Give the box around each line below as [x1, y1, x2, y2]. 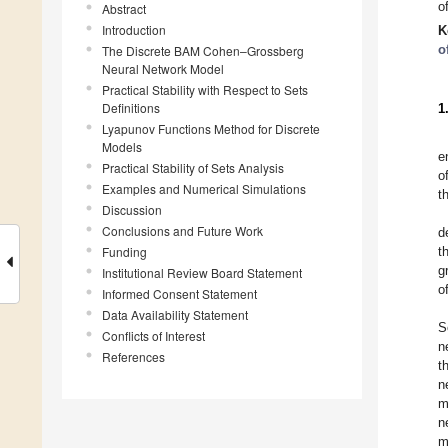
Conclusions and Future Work [102, 222, 263, 240]
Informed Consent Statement [102, 285, 257, 303]
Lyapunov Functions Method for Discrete [102, 120, 320, 138]
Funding [102, 243, 147, 261]
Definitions [102, 99, 160, 117]
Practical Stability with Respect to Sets [102, 81, 308, 99]
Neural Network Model [102, 60, 224, 78]
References [102, 348, 165, 366]
